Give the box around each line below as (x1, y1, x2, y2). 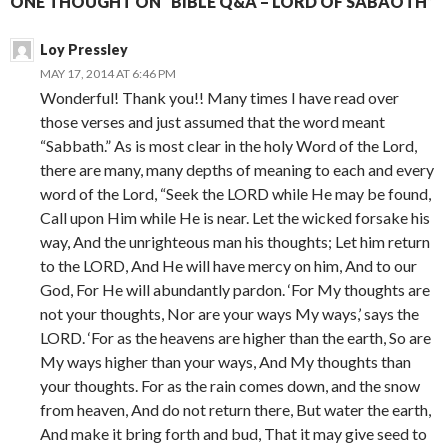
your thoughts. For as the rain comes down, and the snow (40, 376, 420, 395)
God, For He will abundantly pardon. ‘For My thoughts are (40, 280, 430, 299)
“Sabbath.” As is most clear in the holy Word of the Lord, (40, 136, 417, 155)
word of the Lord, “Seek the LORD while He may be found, (40, 184, 431, 203)
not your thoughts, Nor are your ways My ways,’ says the (40, 304, 419, 323)
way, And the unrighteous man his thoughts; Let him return (40, 232, 430, 251)
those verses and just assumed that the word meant (40, 112, 385, 131)
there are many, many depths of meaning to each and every (40, 160, 434, 179)
